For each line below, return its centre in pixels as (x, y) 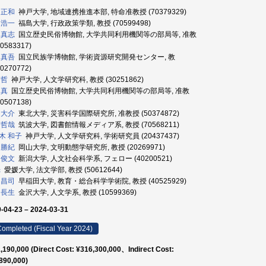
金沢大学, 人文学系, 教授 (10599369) (76, 192)
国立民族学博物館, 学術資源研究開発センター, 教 (95, 57)
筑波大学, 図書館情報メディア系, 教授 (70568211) (97, 125)
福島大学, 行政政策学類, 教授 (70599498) (83, 23)
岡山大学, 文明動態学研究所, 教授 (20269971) (90, 147)
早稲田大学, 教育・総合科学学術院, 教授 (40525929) (101, 181)
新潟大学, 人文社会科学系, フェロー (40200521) (94, 159)
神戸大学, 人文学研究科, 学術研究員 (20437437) (101, 136)
